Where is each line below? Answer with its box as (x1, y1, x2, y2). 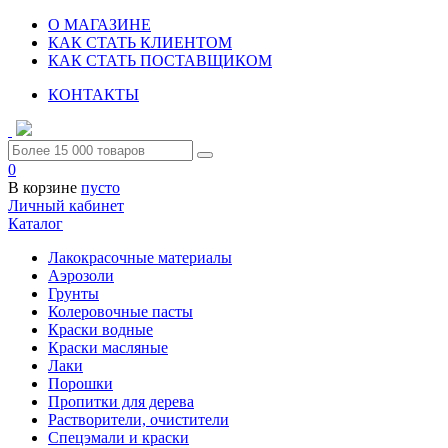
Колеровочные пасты (48, 303, 193, 320)
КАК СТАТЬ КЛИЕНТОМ (48, 34, 232, 51)
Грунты (48, 285, 99, 302)
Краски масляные (48, 339, 168, 356)
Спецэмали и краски (48, 429, 189, 446)
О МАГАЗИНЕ (48, 16, 151, 33)
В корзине (8, 179, 77, 196)
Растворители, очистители (48, 411, 229, 428)
